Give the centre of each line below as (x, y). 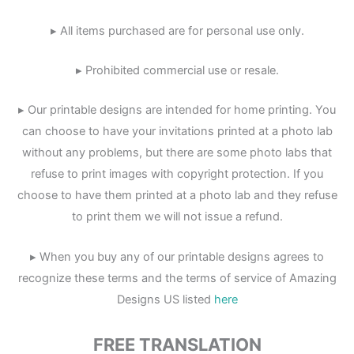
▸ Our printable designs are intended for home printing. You (177, 110)
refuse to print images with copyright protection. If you (177, 174)
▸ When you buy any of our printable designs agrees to (177, 256)
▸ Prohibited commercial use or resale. (177, 70)
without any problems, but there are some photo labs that (177, 153)
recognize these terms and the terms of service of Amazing (177, 278)
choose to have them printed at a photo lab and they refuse (177, 196)
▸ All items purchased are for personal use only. (177, 30)
